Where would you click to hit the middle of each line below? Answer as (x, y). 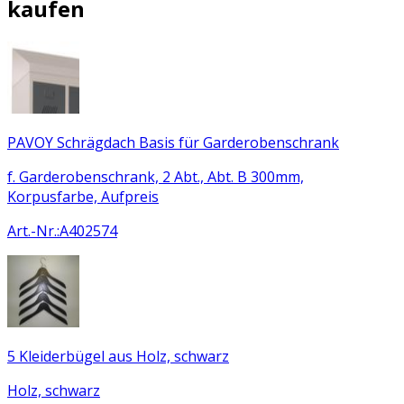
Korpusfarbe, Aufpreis (83, 196)
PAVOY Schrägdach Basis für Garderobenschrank (173, 142)
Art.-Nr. (32, 230)
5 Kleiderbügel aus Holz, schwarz (118, 356)
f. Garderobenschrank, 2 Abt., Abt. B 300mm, (156, 176)
